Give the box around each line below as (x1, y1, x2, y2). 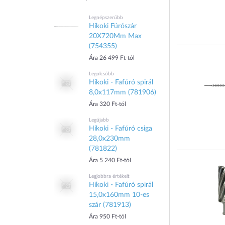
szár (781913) (89, 201, 131, 208)
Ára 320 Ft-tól (89, 101, 126, 107)
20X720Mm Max (89, 33, 142, 40)
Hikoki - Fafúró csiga (89, 125, 152, 132)
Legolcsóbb (89, 71, 114, 76)
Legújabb (89, 118, 109, 123)
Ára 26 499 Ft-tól (89, 55, 135, 61)
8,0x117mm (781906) (89, 89, 156, 96)
